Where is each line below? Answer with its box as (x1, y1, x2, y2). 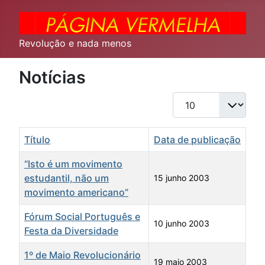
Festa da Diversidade (24, 225, 118, 237)
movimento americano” (24, 186, 128, 199)
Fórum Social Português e (24, 211, 140, 223)
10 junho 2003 (154, 218, 209, 229)
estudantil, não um (24, 172, 109, 185)
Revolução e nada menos (19, 37, 131, 49)
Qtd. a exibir (172, 93, 227, 105)
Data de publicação (154, 134, 241, 146)
